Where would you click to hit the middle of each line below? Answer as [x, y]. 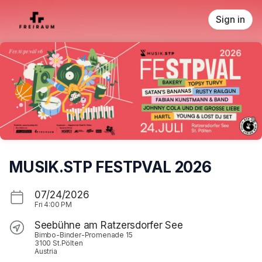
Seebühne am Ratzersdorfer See [109, 225]
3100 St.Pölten [59, 243]
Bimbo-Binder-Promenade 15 [84, 235]
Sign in [230, 20]
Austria [46, 251]
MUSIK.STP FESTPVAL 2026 [110, 167]
